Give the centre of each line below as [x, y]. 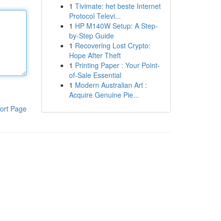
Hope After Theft [95, 55]
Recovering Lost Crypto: [112, 45]
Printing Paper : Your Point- [117, 65]
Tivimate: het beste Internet [118, 6]
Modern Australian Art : [111, 85]
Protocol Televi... [95, 16]
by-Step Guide [91, 36]
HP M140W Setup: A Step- [116, 26]
